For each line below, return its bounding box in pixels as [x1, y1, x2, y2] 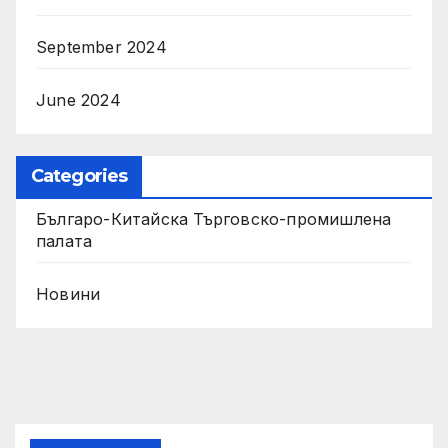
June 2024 [36, 90, 121, 111]
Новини [36, 284, 101, 304]
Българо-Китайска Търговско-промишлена [36, 209, 392, 229]
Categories [31, 165, 127, 187]
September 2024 [36, 37, 167, 58]
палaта [36, 231, 93, 251]
